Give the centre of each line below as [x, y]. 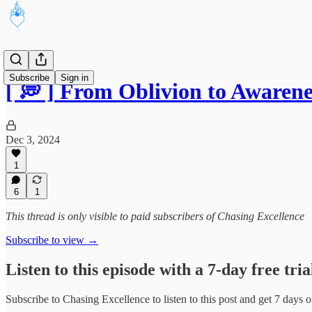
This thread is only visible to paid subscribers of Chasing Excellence [155, 216]
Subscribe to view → [52, 240]
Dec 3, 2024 [33, 139]
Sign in [75, 78]
